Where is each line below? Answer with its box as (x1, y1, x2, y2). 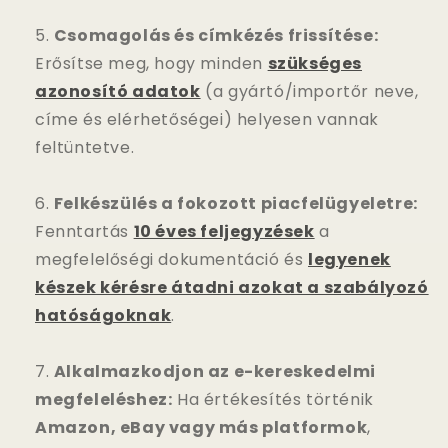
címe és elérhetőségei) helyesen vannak (35, 107, 379, 131)
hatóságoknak (35, 303, 172, 327)
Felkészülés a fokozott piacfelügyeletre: (53, 191, 418, 215)
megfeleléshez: (35, 387, 173, 411)
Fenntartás (35, 219, 134, 243)
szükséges (267, 51, 363, 75)
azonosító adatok (35, 79, 201, 103)
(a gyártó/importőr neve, (200, 79, 419, 103)
